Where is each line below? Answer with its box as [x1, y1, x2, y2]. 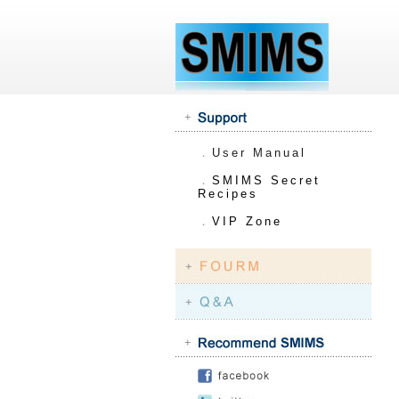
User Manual [212, 146, 306, 159]
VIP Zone [212, 215, 282, 228]
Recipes [198, 187, 258, 200]
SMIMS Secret [212, 174, 321, 187]
